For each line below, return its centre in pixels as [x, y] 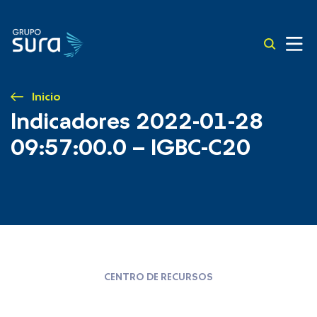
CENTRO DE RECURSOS [158, 277]
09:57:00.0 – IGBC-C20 [131, 148]
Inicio [46, 97]
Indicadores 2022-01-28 [137, 122]
